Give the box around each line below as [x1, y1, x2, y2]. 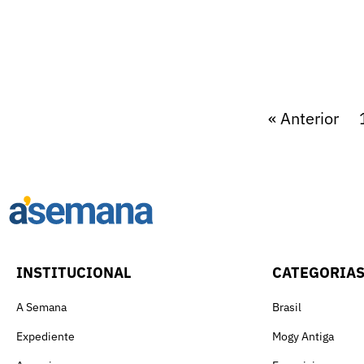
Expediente [16, 328, 75, 344]
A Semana [16, 299, 67, 314]
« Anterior [268, 107, 339, 130]
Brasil [272, 299, 301, 314]
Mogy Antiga [272, 328, 334, 344]
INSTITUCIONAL [16, 262, 132, 282]
